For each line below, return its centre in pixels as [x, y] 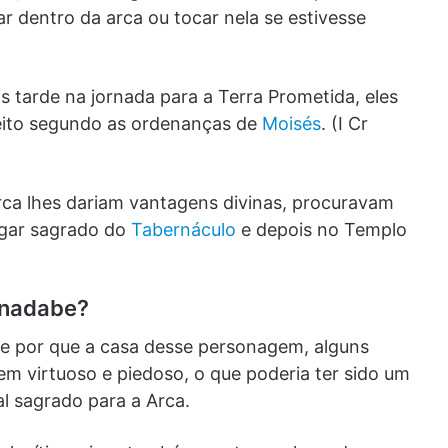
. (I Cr [344, 124]
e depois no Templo [321, 230]
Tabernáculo [183, 230]
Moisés [291, 124]
